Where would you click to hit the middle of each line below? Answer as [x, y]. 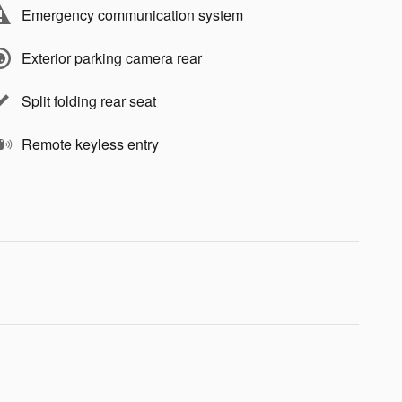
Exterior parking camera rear [112, 58]
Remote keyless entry [90, 144]
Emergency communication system [132, 15]
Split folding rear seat [89, 101]
